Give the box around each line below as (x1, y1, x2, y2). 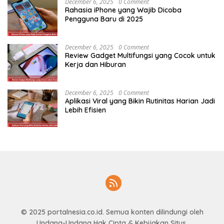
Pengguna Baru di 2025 (65, 14, 143, 23)
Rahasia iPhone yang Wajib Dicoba (65, 5, 181, 14)
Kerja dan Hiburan (65, 59, 126, 69)
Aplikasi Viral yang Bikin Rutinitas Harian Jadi (65, 96, 215, 105)
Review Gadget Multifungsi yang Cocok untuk (65, 50, 215, 60)
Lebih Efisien (65, 105, 106, 114)
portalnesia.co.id (47, 207, 102, 216)
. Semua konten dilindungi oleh (102, 207, 203, 216)
